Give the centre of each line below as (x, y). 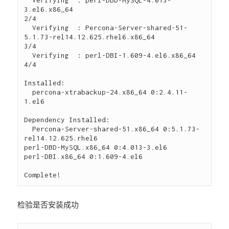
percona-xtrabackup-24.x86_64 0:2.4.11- (28, 92)
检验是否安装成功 (48, 204)
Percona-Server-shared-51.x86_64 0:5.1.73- (28, 129)
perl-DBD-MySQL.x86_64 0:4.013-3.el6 (96, 147)
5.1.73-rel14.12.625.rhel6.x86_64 (90, 37)
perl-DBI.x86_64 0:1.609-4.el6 (84, 156)
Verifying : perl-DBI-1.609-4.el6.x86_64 (28, 55)
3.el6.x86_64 (49, 9)
